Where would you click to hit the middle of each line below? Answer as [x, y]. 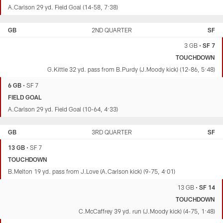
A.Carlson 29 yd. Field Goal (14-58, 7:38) [63, 7]
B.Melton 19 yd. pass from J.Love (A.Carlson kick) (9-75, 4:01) [92, 171]
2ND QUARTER [111, 30]
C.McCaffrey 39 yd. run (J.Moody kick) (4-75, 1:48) [147, 211]
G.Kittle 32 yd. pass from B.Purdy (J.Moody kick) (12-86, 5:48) [131, 69]
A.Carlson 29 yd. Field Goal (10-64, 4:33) [63, 109]
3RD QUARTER [111, 132]
